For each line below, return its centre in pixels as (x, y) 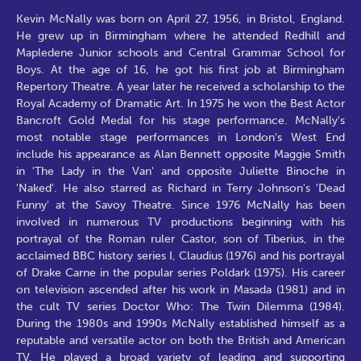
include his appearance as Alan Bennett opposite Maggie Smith (180, 154)
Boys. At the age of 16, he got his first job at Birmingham (180, 69)
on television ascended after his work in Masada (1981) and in (180, 289)
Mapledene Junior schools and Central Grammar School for (180, 52)
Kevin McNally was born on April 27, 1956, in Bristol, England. (180, 19)
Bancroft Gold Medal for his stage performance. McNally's (180, 120)
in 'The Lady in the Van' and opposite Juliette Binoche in (180, 171)
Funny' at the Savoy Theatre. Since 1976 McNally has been (180, 205)
